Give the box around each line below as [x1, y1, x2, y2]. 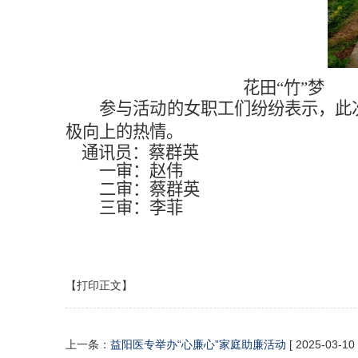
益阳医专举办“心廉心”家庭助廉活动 [110, 337, 286, 351]
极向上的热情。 [66, 121, 183, 141]
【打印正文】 [66, 278, 133, 292]
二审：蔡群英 [99, 179, 201, 199]
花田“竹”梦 [90, 78, 324, 97]
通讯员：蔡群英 [66, 142, 215, 162]
